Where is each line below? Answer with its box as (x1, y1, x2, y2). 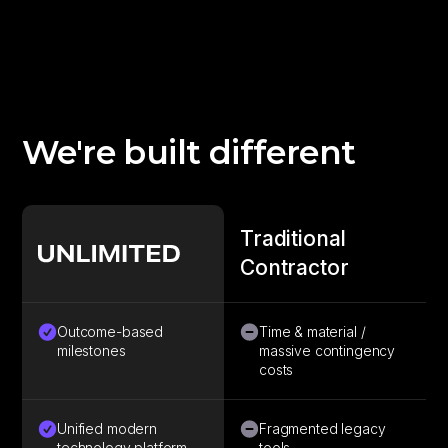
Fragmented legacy (259, 420, 386, 438)
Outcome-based (57, 323, 164, 341)
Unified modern (57, 420, 157, 438)
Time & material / (259, 323, 366, 341)
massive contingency (259, 342, 396, 360)
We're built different (22, 132, 356, 173)
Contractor (240, 255, 349, 281)
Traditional (240, 226, 347, 252)
